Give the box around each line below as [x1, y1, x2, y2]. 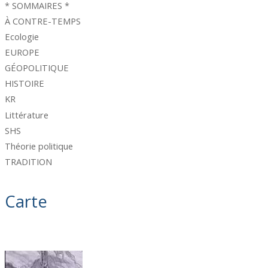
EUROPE [5, 46, 40, 58]
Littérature [5, 108, 49, 121]
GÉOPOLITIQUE [5, 62, 69, 74]
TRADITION [5, 155, 53, 167]
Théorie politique [5, 139, 74, 152]
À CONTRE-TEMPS [5, 14, 81, 27]
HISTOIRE [5, 77, 45, 90]
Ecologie [5, 30, 39, 42]
